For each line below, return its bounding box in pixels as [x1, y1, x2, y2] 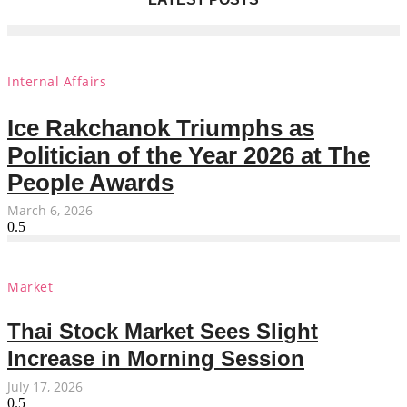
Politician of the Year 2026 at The [7, 142, 370, 170]
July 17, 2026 [7, 378, 83, 396]
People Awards [7, 169, 174, 197]
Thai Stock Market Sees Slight [7, 319, 318, 344]
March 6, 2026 [7, 202, 93, 220]
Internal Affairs [7, 72, 106, 90]
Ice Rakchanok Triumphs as [7, 114, 314, 143]
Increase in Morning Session [7, 346, 304, 372]
